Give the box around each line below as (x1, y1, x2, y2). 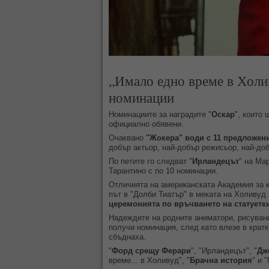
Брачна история (190, 256, 252, 265)
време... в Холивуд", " (109, 256, 190, 265)
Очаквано (109, 133, 146, 142)
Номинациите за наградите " (109, 110, 211, 119)
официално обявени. (109, 119, 186, 128)
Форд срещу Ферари (112, 246, 191, 255)
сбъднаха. (109, 232, 146, 241)
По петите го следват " (109, 157, 192, 166)
